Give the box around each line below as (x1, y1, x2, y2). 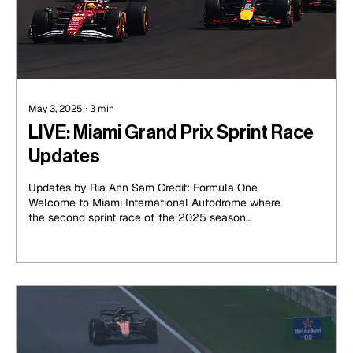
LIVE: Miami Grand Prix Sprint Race (28, 123, 314, 143)
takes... (28, 225, 63, 240)
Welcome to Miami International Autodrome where (28, 195, 281, 210)
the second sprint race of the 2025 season (28, 210, 246, 225)
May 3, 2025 (28, 102, 83, 116)
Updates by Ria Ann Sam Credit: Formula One (28, 180, 258, 195)
